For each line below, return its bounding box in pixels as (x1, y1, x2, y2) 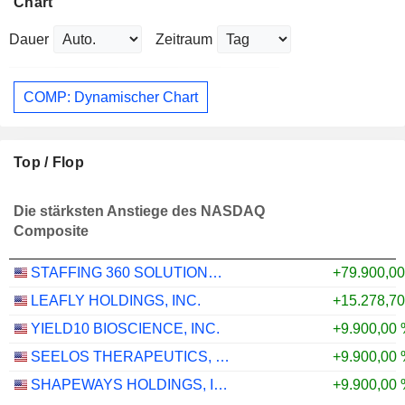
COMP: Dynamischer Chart (24, 89, 198, 105)
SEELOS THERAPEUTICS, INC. (215, 349, 230, 365)
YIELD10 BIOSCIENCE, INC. (31, 321, 220, 337)
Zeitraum (155, 32, 212, 47)
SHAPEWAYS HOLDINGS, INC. (213, 377, 228, 393)
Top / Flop (14, 155, 84, 171)
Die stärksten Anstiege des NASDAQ (14, 203, 265, 220)
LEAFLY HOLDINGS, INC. (31, 293, 201, 309)
